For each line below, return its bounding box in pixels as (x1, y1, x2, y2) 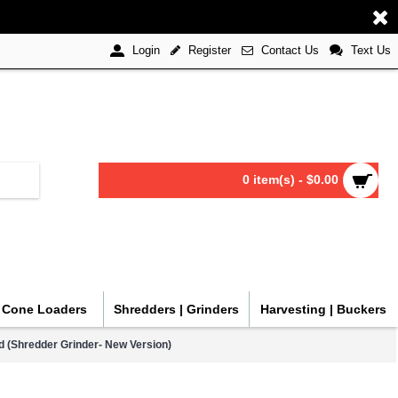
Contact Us (261, 44, 319, 57)
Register (188, 44, 231, 57)
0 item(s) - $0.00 (243, 172, 338, 187)
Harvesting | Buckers (259, 302, 386, 316)
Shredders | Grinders (114, 302, 239, 316)
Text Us (351, 44, 391, 57)
